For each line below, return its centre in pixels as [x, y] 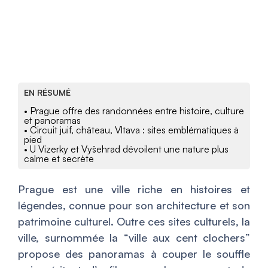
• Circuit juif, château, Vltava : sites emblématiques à [131, 130]
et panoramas [52, 120]
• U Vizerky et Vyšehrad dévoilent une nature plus [126, 149]
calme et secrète [59, 158]
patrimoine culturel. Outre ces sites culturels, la [134, 221]
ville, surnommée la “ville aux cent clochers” [134, 237]
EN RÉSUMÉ [47, 92]
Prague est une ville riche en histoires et [134, 189]
